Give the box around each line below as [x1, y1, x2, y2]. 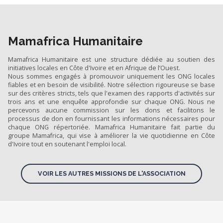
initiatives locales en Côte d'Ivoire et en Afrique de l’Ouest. [7, 63, 180, 72]
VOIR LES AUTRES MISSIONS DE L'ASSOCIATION [37, 170, 186, 178]
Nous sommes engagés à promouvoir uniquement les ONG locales [7, 72, 216, 81]
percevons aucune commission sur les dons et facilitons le [7, 106, 216, 114]
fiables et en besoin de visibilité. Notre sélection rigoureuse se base [7, 80, 216, 89]
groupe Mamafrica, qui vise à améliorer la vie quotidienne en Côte [7, 131, 216, 140]
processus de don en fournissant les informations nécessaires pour [7, 114, 216, 123]
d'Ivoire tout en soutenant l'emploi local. [7, 139, 126, 148]
